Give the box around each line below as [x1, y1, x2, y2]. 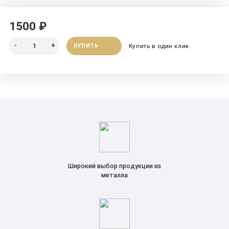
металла [101, 171, 128, 179]
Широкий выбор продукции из [68, 162, 161, 170]
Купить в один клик [128, 42, 189, 50]
